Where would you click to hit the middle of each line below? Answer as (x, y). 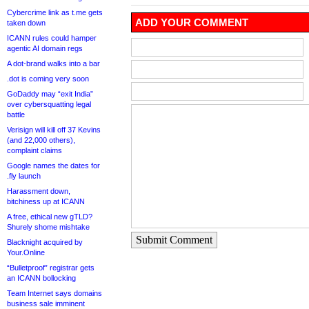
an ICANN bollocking (41, 278)
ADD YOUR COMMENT (192, 23)
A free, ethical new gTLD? (50, 217)
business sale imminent (46, 303)
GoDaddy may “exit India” (50, 94)
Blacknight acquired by (45, 242)
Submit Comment (174, 240)
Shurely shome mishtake (48, 227)
